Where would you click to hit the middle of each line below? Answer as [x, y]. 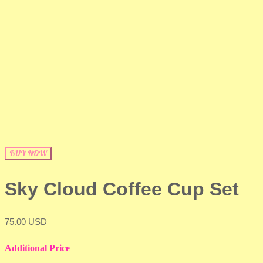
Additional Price [37, 248]
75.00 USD [26, 222]
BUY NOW [28, 154]
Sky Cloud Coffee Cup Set [122, 189]
